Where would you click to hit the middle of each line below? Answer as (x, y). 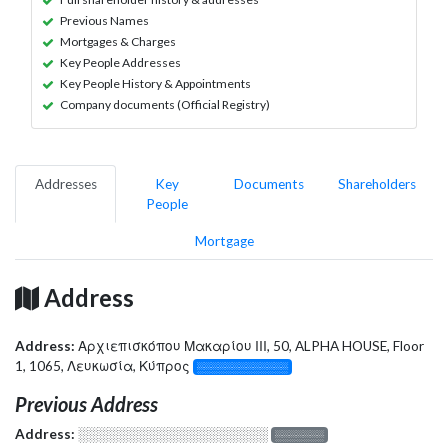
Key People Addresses (120, 62)
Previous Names (104, 20)
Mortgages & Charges (118, 41)
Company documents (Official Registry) (165, 104)
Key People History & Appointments (155, 83)
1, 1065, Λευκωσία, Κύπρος (104, 365)
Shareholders (377, 183)
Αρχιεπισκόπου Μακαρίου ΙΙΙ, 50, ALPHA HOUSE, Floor (251, 345)
